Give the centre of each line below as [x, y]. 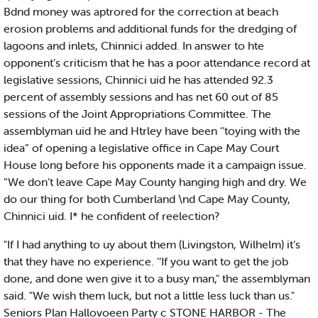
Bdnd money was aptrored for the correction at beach [141, 12]
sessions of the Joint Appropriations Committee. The [137, 114]
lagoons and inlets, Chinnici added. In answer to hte [134, 46]
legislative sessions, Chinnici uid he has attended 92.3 [138, 80]
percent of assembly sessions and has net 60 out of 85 [141, 97]
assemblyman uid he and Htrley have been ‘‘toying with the [152, 131]
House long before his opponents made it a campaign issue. [155, 165]
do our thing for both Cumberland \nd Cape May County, [147, 199]
